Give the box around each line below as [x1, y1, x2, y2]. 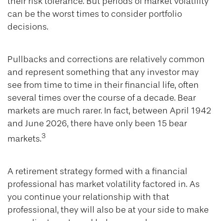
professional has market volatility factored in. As [7, 179, 200, 189]
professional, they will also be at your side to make [7, 205, 209, 215]
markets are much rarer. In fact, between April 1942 [7, 106, 211, 116]
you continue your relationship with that [7, 192, 169, 202]
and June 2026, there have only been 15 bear [7, 118, 187, 129]
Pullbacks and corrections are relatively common [7, 54, 205, 65]
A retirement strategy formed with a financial [7, 166, 187, 177]
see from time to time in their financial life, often [7, 80, 199, 90]
